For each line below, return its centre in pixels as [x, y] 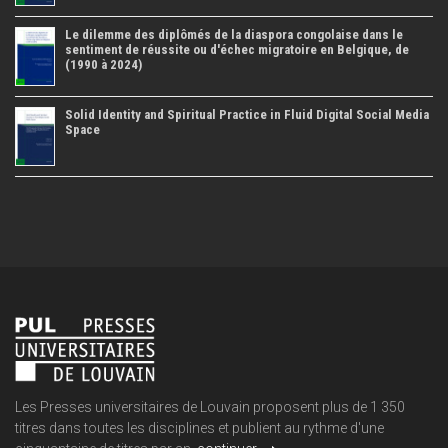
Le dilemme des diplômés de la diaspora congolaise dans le [234, 35]
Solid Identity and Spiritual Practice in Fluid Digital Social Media [247, 115]
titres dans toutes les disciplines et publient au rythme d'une [199, 428]
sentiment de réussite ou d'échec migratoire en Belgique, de [237, 50]
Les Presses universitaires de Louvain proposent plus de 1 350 [210, 407]
